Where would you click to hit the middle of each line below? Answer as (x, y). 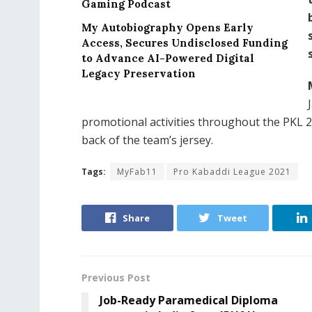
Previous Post (116, 278)
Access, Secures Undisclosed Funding (185, 43)
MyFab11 (137, 172)
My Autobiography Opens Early (167, 28)
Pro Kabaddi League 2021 (232, 172)
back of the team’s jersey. (147, 140)
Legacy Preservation (139, 74)
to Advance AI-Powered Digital (168, 58)
